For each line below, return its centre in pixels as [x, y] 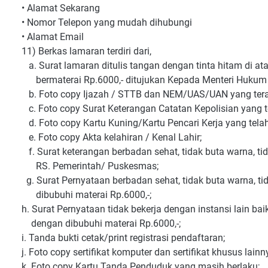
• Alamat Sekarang [61, 8]
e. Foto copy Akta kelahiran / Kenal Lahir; [112, 137]
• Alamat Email [53, 37]
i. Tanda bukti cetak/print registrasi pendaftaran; [123, 238]
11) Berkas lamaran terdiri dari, [86, 51]
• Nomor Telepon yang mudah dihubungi [107, 22]
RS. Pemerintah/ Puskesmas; [90, 166]
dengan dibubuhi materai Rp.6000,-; [101, 223]
